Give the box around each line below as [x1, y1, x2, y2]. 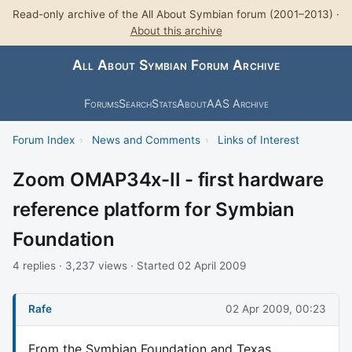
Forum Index [13, 133, 75, 146]
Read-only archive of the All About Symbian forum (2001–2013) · [13, 8, 339, 20]
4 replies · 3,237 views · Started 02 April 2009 [13, 258, 246, 272]
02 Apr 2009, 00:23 [225, 302, 326, 316]
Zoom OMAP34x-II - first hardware [13, 167, 324, 191]
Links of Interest [217, 133, 299, 146]
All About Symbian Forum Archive [71, 57, 280, 74]
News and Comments [91, 133, 200, 146]
